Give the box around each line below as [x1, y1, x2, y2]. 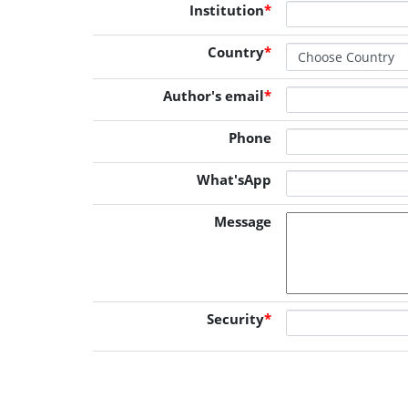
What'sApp [197, 170, 271, 189]
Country [208, 43, 264, 61]
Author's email [163, 87, 264, 105]
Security [207, 310, 264, 328]
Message [214, 212, 271, 230]
